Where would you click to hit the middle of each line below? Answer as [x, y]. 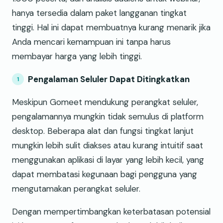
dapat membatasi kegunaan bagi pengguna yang [105, 174]
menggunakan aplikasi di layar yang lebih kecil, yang [108, 160]
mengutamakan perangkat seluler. [76, 189]
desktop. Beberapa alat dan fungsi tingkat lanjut [103, 131]
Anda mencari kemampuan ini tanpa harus [91, 42]
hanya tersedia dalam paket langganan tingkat [99, 13]
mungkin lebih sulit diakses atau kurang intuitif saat [108, 146]
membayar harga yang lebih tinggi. [77, 56]
